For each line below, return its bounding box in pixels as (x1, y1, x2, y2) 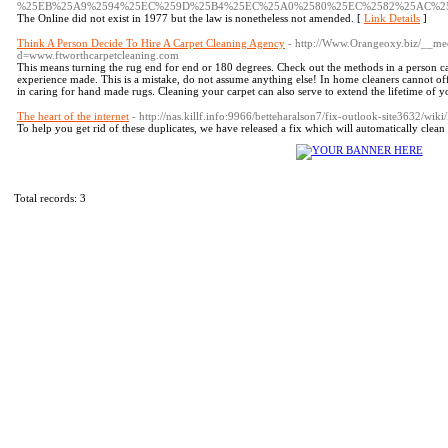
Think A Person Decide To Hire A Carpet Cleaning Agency (17, 37, 285, 49)
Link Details (364, 12, 420, 24)
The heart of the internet (17, 110, 129, 122)
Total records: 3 (14, 192, 86, 204)
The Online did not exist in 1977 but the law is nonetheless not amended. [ (17, 12, 364, 24)
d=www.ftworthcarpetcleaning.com (17, 49, 179, 61)
